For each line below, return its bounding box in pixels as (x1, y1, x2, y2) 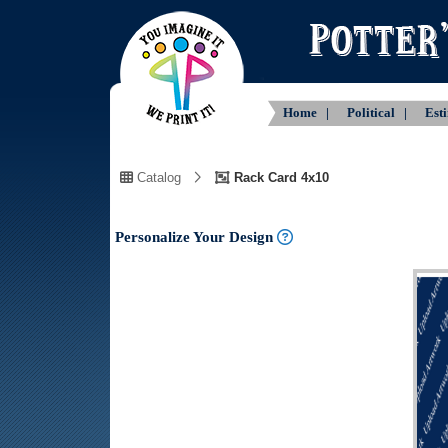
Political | (347, 105, 410, 120)
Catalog (133, 170, 181, 185)
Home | (283, 105, 332, 120)
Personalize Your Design (115, 229, 277, 246)
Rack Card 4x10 (230, 170, 329, 185)
